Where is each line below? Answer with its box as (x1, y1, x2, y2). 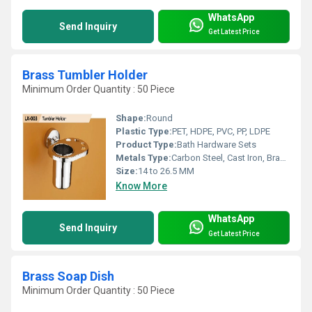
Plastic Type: (116, 126, 172, 137)
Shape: (116, 113, 146, 124)
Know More (116, 180, 167, 192)
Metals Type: (116, 153, 171, 164)
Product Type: (116, 139, 177, 150)
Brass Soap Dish (22, 269, 114, 284)
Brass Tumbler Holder (22, 67, 148, 82)
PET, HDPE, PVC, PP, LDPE (172, 126, 270, 137)
